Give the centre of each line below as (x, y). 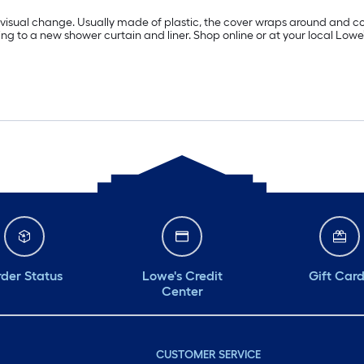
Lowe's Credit (182, 276)
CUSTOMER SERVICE (208, 355)
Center (182, 291)
